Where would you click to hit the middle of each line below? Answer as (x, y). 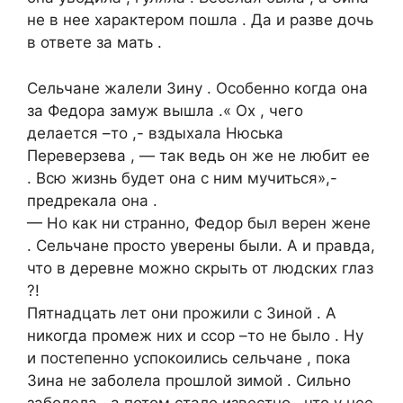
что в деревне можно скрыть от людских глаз (200, 268)
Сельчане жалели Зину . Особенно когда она (197, 88)
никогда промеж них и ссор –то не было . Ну (195, 335)
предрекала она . (92, 200)
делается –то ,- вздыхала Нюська (155, 133)
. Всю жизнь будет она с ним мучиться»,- (182, 178)
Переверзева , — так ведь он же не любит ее (198, 155)
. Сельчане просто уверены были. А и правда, (201, 245)
